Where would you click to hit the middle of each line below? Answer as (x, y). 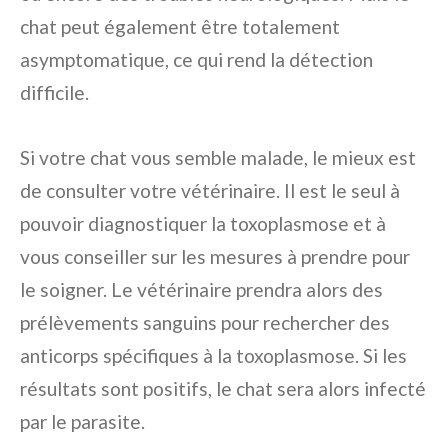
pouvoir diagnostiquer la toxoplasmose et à (203, 223)
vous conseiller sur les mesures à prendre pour (215, 256)
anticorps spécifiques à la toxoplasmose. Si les (213, 355)
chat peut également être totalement (180, 26)
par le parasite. (82, 421)
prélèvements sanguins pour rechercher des (205, 322)
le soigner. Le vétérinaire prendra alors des (201, 289)
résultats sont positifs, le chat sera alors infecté (223, 388)
